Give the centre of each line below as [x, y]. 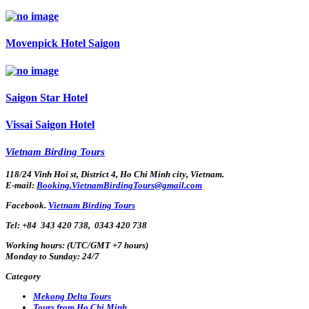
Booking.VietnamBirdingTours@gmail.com [119, 185]
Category [23, 276]
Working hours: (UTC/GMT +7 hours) [77, 245]
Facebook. [27, 205]
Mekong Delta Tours [72, 296]
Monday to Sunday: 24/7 [52, 256]
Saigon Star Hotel [47, 97]
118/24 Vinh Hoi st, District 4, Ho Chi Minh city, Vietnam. [115, 174]
